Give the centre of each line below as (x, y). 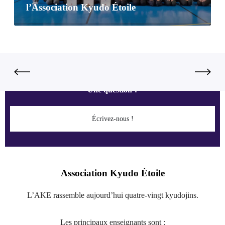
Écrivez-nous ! (113, 119)
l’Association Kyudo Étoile (81, 8)
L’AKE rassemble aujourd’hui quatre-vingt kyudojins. (113, 195)
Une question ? (113, 90)
